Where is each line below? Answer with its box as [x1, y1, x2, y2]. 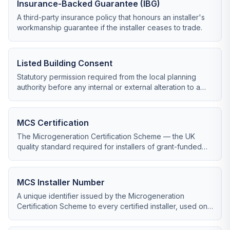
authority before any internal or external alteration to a [17, 83, 200, 91]
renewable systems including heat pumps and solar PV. [17, 152, 203, 161]
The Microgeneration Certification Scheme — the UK [17, 132, 195, 141]
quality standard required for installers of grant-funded [17, 142, 202, 151]
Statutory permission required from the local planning [17, 72, 196, 81]
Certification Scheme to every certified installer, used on [17, 202, 207, 210]
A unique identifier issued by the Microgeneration [17, 191, 184, 200]
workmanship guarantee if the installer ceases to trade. [17, 23, 202, 32]
